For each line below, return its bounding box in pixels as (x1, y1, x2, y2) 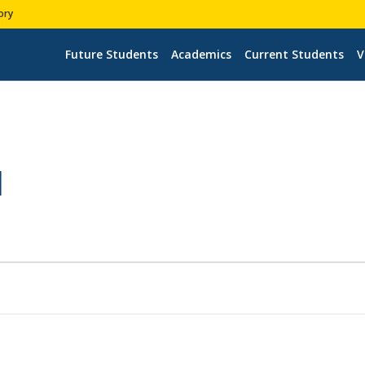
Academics (170, 46, 231, 62)
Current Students (244, 46, 344, 62)
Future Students (64, 46, 158, 62)
